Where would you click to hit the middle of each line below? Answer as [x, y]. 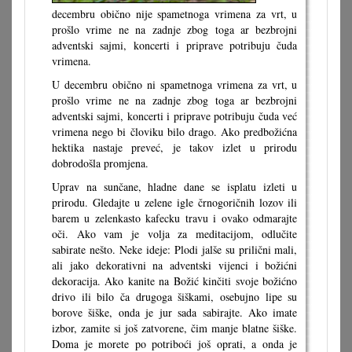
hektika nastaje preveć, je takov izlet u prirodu [175, 147]
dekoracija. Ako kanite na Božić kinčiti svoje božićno [175, 280]
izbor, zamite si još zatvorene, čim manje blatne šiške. [175, 328]
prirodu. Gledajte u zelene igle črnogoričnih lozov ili [175, 202]
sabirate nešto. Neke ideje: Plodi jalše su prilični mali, [175, 249]
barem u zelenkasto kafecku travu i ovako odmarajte [175, 218]
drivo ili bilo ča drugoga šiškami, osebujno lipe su [175, 296]
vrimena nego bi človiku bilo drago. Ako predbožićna [175, 131]
